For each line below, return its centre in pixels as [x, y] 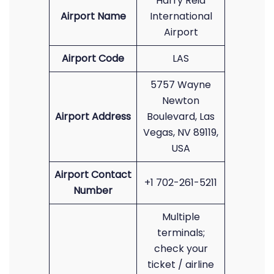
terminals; [181, 233]
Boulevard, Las [181, 117]
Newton [181, 101]
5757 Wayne [181, 85]
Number [93, 191]
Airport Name [93, 16]
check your [181, 249]
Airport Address [93, 117]
